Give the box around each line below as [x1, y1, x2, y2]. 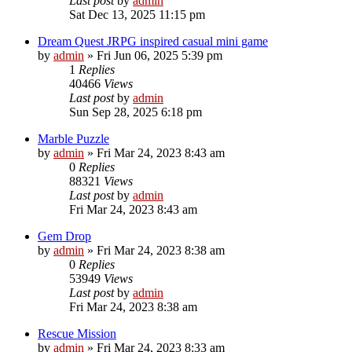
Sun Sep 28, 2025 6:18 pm [69, 104, 202, 119]
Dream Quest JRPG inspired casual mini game [38, 34, 268, 48]
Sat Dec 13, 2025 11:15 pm [69, 7, 205, 21]
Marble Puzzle [38, 131, 109, 145]
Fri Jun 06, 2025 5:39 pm [97, 48, 222, 62]
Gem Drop [38, 229, 91, 243]
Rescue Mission [38, 326, 116, 340]
